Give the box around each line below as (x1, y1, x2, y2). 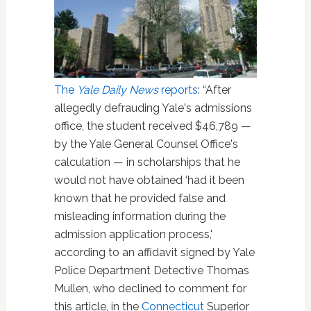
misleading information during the (53, 209, 226, 223)
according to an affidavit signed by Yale (53, 245, 255, 259)
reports (158, 83, 198, 96)
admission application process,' (53, 227, 212, 241)
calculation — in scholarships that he (53, 155, 240, 169)
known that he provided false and (53, 191, 226, 205)
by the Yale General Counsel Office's (53, 137, 238, 151)
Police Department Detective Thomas (53, 263, 249, 277)
